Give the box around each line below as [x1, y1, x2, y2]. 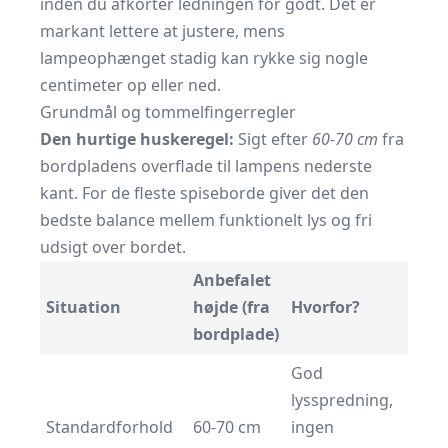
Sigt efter [234, 128, 312, 150]
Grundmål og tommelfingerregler [40, 101, 296, 123]
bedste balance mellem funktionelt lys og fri [40, 209, 372, 231]
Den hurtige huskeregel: [40, 128, 234, 150]
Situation [46, 296, 121, 318]
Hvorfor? [291, 296, 360, 318]
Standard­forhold [46, 416, 173, 438]
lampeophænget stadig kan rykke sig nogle [40, 47, 368, 69]
